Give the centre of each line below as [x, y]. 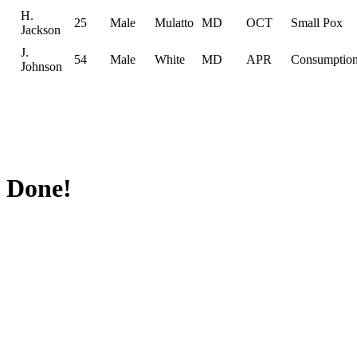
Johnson [41, 66]
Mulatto [174, 22]
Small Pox [317, 22]
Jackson [41, 29]
